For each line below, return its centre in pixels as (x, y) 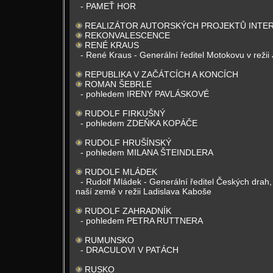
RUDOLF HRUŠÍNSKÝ (128, 143)
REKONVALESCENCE (127, 35)
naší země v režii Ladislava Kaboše (144, 191)
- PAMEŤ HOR (108, 6)
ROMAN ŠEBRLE (118, 84)
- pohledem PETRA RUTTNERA (142, 221)
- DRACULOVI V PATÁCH (129, 250)
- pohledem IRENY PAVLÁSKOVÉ (145, 94)
